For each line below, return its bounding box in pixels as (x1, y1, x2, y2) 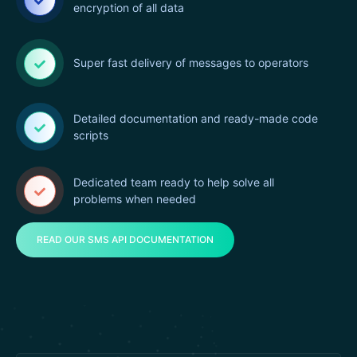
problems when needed (73, 191, 196, 206)
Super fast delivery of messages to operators (73, 56, 308, 70)
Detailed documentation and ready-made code (73, 111, 318, 125)
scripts (73, 127, 108, 142)
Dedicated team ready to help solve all (73, 175, 274, 189)
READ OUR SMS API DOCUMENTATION (37, 233, 214, 245)
